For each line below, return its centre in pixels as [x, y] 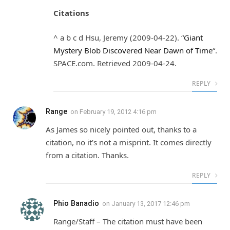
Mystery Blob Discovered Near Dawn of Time [133, 50]
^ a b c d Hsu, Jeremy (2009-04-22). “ [119, 37]
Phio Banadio [76, 203]
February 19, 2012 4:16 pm [118, 111]
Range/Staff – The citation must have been [128, 221]
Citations [71, 13]
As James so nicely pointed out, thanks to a [121, 129]
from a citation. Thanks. [87, 155]
